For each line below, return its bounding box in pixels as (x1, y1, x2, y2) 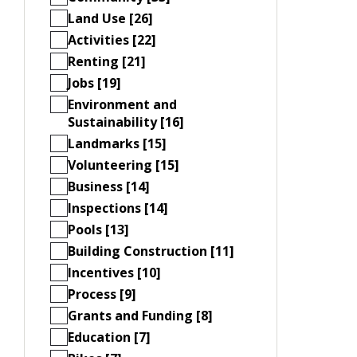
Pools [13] (68, 220, 129, 238)
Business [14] (68, 177, 150, 195)
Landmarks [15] (68, 134, 167, 152)
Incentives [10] (68, 263, 161, 281)
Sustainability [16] (68, 112, 184, 131)
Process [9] (68, 284, 136, 303)
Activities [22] (68, 30, 156, 49)
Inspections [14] (68, 198, 168, 217)
